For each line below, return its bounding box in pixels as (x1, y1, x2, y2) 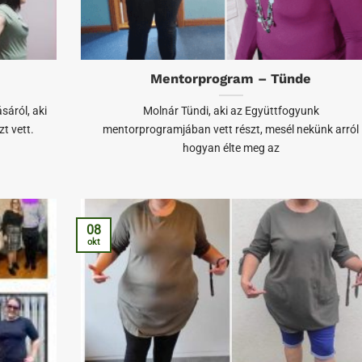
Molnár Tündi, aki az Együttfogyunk (142, 104, 319, 119)
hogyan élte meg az (182, 141, 280, 156)
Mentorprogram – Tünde (150, 71, 312, 87)
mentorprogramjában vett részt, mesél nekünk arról (103, 123, 360, 137)
